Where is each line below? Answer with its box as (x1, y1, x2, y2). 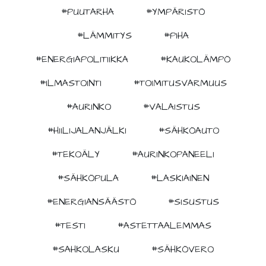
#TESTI (55, 218, 85, 232)
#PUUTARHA (61, 5, 114, 18)
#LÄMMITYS (77, 28, 132, 42)
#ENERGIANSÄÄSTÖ (47, 195, 136, 208)
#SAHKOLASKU (52, 242, 119, 256)
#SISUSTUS (168, 195, 219, 208)
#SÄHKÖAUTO (158, 123, 219, 137)
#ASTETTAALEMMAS (118, 218, 211, 232)
